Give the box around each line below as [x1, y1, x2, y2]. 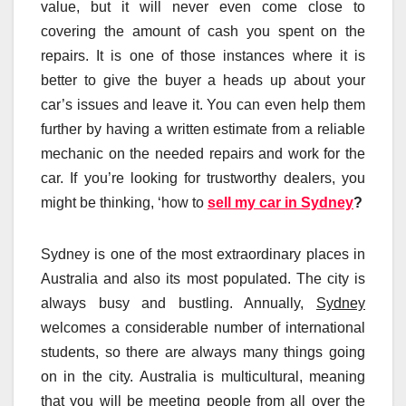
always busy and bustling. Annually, [41, 295, 316, 312]
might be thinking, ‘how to [41, 195, 208, 211]
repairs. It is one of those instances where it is [41, 48, 365, 64]
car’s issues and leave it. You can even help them [41, 97, 365, 113]
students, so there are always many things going [41, 344, 365, 361]
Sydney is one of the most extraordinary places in [41, 246, 365, 263]
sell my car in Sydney [208, 195, 353, 211]
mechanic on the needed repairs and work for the [41, 146, 365, 162]
